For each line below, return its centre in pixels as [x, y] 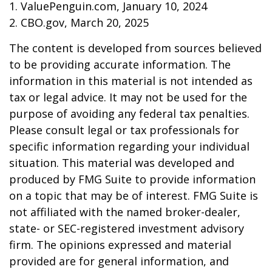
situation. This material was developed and [122, 163]
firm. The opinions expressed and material [120, 245]
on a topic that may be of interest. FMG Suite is [134, 196]
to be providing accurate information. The [120, 65]
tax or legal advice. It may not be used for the [128, 97]
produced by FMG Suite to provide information [132, 179]
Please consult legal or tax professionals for [124, 130]
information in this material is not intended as [131, 81]
